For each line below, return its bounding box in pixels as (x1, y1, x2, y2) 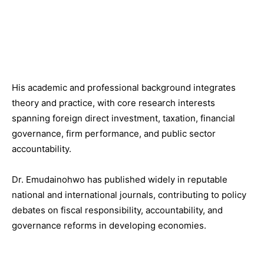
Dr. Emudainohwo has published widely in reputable (12, 173, 227, 185)
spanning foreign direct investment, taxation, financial (12, 112, 235, 124)
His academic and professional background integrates (12, 81, 236, 93)
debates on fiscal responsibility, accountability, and (12, 204, 223, 216)
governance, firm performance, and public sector (12, 127, 216, 139)
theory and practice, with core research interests (12, 97, 215, 108)
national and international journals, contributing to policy (12, 189, 246, 200)
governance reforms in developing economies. (12, 219, 206, 231)
